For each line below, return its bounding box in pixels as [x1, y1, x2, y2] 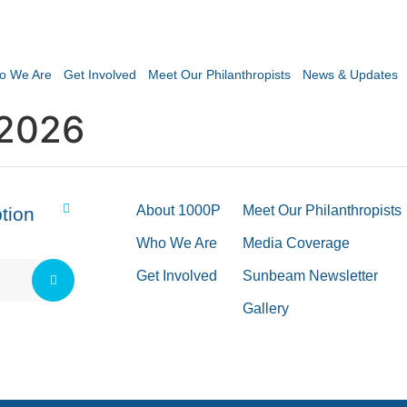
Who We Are [136, 235, 218, 251]
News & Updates [302, 67, 398, 82]
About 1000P [136, 203, 222, 218]
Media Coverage [243, 235, 351, 251]
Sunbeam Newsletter [243, 268, 379, 283]
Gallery [243, 301, 290, 316]
